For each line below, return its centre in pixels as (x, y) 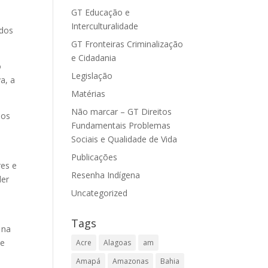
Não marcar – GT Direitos (122, 112)
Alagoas (118, 243)
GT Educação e (101, 12)
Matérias (89, 94)
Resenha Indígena (106, 175)
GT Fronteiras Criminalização (127, 44)
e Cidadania (94, 58)
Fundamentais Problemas (121, 125)
